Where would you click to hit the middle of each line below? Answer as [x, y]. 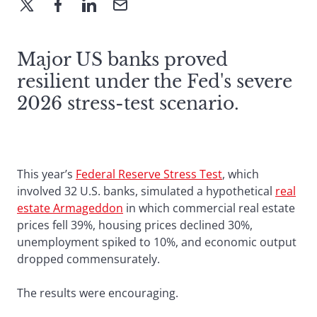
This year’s [46, 174]
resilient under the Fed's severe [155, 81]
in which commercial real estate [209, 208]
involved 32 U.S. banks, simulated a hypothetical [146, 191]
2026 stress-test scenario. [128, 103]
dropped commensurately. [88, 259]
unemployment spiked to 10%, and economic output [157, 242]
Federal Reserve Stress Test [149, 174]
